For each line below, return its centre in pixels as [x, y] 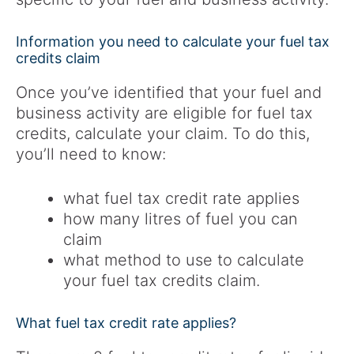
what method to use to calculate [184, 260]
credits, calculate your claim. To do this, [163, 134]
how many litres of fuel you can [181, 219]
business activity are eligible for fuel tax [164, 113]
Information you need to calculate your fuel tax [173, 42]
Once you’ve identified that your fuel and [169, 93]
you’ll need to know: [91, 154]
